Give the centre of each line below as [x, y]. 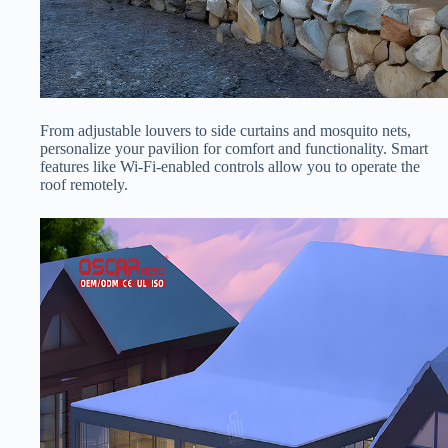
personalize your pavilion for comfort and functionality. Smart [234, 149]
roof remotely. [84, 185]
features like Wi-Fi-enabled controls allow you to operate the [230, 167]
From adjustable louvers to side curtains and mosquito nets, [225, 131]
